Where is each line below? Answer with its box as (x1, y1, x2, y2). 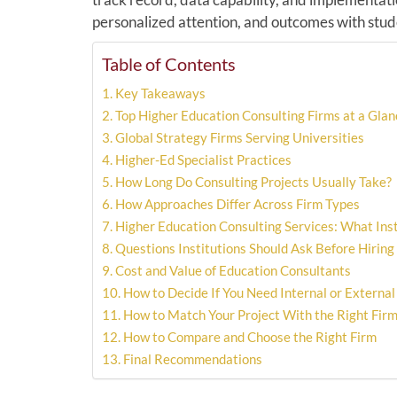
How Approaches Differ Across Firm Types (114, 195, 360, 212)
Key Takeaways (114, 84, 206, 101)
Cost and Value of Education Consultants (114, 261, 351, 278)
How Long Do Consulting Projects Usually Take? (114, 173, 392, 190)
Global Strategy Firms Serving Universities (114, 128, 364, 145)
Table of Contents (101, 52, 236, 74)
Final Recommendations (122, 350, 262, 367)
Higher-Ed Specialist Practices (114, 151, 292, 167)
